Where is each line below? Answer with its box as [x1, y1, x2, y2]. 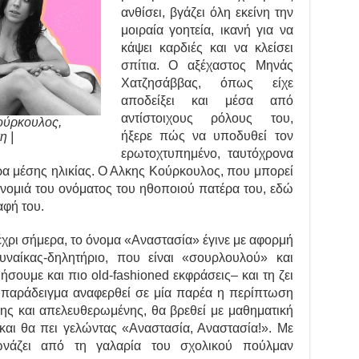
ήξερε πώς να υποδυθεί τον [120, 129, 293, 143]
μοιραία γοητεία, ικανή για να [120, 23, 293, 38]
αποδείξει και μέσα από [120, 94, 293, 108]
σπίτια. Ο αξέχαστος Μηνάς [120, 58, 293, 73]
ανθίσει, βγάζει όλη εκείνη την [120, 6, 293, 20]
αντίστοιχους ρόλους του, [120, 111, 293, 126]
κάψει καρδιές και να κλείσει [120, 41, 293, 55]
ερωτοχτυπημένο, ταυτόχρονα [120, 147, 293, 161]
